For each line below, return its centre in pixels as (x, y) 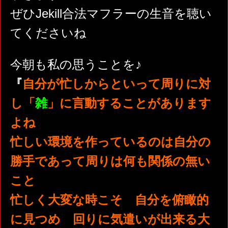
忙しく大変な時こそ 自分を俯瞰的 (109, 200)
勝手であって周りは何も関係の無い (110, 161)
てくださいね (48, 33)
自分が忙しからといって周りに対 (116, 84)
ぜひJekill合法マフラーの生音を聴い (111, 14)
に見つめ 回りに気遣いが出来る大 (110, 219)
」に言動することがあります (129, 103)
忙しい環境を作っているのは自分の (110, 142)
